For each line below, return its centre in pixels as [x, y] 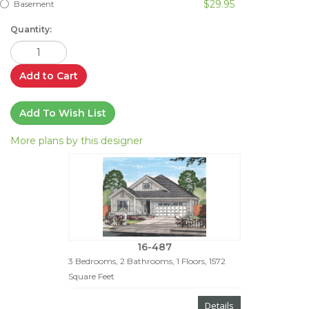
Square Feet [91, 277]
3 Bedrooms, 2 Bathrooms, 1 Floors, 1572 [147, 261]
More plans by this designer [77, 140]
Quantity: [31, 29]
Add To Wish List [63, 113]
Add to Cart [49, 76]
